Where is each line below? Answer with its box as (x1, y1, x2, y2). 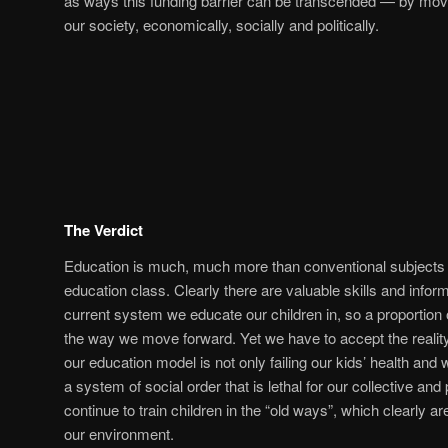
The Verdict (64, 218, 143, 241)
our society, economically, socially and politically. (64, 14, 379, 36)
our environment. (64, 422, 174, 444)
